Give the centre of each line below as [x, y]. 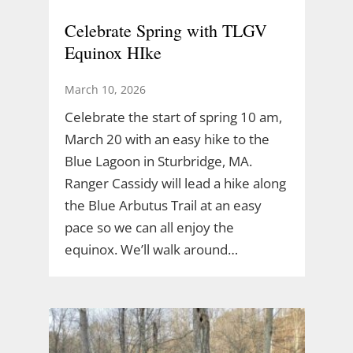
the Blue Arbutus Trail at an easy [163, 205]
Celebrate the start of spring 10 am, [173, 117]
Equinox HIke [113, 52]
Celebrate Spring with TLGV [165, 30]
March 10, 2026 [105, 89]
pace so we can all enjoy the [149, 227]
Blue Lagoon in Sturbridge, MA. [158, 161]
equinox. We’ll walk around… [151, 249]
